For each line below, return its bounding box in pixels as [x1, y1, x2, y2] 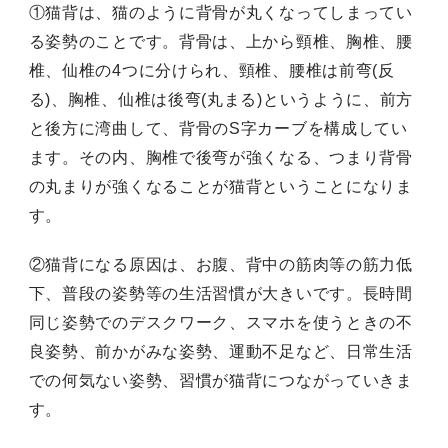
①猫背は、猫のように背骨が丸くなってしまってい [28, 3, 413, 21]
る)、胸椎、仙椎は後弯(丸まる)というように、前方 [28, 90, 414, 108]
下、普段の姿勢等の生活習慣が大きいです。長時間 [28, 284, 413, 302]
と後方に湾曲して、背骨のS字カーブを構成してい [28, 119, 408, 137]
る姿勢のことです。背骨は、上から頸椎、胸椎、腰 [28, 32, 413, 50]
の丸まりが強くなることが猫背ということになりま [28, 177, 413, 195]
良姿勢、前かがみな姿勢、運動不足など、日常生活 [28, 342, 413, 360]
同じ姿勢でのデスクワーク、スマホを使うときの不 [28, 313, 413, 331]
